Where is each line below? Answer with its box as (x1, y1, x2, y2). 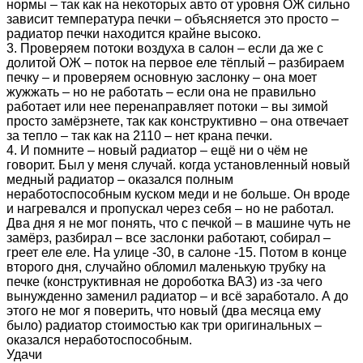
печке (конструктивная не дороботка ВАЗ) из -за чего (6, 274, 322, 288)
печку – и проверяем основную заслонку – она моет (6, 70, 317, 84)
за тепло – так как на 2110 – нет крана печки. (6, 128, 272, 143)
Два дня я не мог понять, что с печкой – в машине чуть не (6, 216, 351, 230)
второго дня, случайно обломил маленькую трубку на (6, 259, 326, 274)
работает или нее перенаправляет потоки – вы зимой (6, 99, 328, 113)
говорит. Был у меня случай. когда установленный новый (6, 157, 350, 172)
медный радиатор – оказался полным (6, 172, 233, 186)
